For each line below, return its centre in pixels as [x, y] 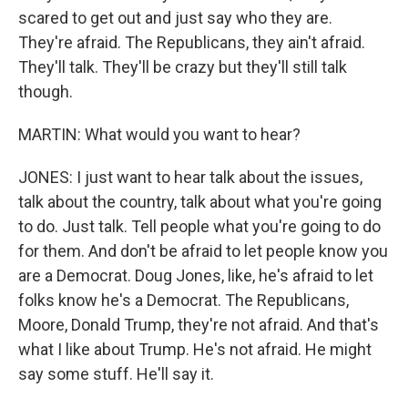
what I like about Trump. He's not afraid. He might [195, 349]
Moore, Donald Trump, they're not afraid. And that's [199, 325]
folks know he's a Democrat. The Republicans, [184, 300]
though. [46, 92]
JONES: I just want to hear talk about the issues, [190, 177]
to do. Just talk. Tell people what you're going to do [199, 226]
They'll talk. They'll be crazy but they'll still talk [183, 67]
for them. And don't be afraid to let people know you [203, 251]
